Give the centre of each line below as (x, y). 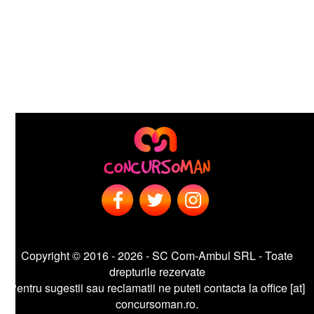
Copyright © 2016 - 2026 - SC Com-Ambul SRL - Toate (142, 255)
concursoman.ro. (142, 303)
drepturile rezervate (142, 271)
